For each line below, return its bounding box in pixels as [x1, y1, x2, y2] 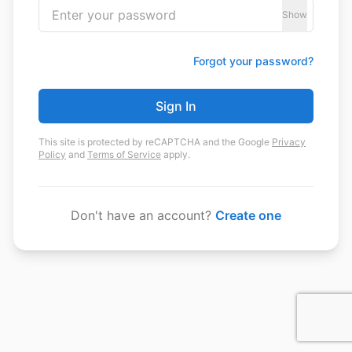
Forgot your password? [193, 53, 313, 68]
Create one [215, 207, 281, 223]
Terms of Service [87, 148, 161, 160]
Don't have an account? [71, 207, 215, 223]
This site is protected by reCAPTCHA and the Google [38, 135, 272, 148]
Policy [38, 148, 66, 160]
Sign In [156, 97, 196, 114]
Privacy [272, 135, 306, 148]
